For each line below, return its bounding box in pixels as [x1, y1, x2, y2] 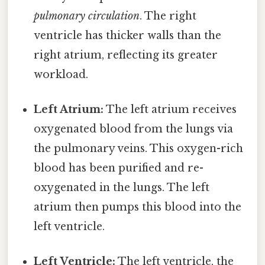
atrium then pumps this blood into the [34, 200, 242, 214]
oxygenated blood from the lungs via [34, 122, 234, 135]
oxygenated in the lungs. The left [34, 180, 210, 194]
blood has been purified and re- [34, 161, 204, 174]
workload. [34, 67, 89, 81]
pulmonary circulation [34, 9, 140, 22]
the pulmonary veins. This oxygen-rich [34, 141, 244, 155]
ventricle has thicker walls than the [34, 28, 222, 42]
